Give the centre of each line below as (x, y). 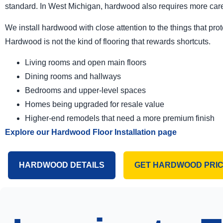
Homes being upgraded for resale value (95, 105)
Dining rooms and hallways (73, 77)
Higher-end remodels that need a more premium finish (120, 118)
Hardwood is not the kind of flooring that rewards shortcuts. (108, 41)
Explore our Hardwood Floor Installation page (91, 132)
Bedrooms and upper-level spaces (85, 91)
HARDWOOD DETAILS (62, 165)
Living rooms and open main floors (86, 63)
